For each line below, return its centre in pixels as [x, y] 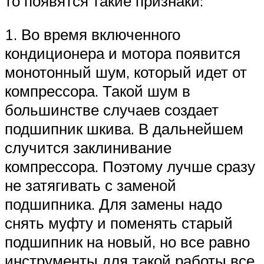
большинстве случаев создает [112, 110]
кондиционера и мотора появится [123, 53]
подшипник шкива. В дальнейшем [124, 129]
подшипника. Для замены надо [113, 204]
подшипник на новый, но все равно [127, 242]
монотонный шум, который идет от [126, 72]
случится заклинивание [88, 148]
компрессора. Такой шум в [98, 91]
